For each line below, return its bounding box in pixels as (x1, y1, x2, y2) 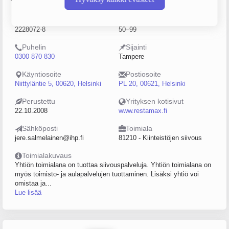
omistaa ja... (15, 179, 52, 187)
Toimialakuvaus (22, 151, 72, 159)
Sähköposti (22, 124, 58, 132)
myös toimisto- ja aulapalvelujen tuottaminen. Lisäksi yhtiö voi (15, 170, 199, 178)
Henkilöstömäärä (126, 16, 180, 24)
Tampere (119, 53, 144, 60)
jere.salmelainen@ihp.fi (15, 134, 84, 142)
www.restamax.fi (119, 107, 167, 114)
